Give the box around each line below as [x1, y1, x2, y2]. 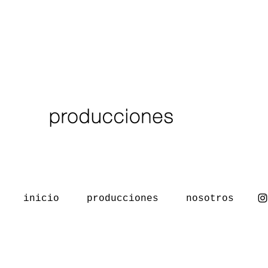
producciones [87, 193, 159, 204]
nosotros [186, 193, 234, 204]
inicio [23, 193, 59, 204]
